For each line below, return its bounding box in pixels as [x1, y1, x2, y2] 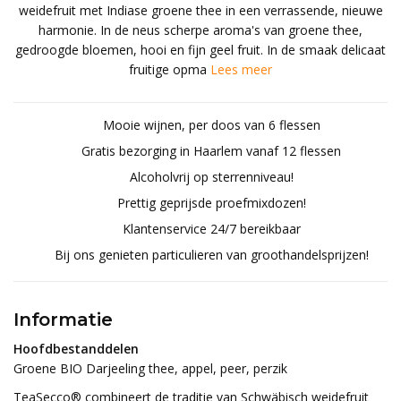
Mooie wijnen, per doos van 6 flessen [98, 116, 320, 133]
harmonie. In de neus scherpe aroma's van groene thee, [38, 21, 363, 38]
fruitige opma [129, 61, 210, 78]
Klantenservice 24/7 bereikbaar [118, 220, 301, 237]
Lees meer [210, 61, 272, 78]
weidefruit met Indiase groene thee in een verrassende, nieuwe [18, 2, 383, 19]
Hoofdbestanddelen [13, 340, 139, 358]
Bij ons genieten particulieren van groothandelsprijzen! [50, 246, 369, 263]
